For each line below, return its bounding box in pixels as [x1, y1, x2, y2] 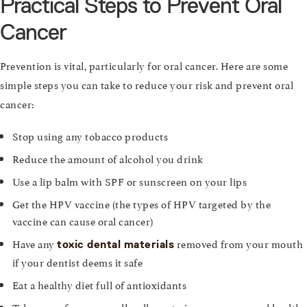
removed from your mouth [174, 235, 304, 251]
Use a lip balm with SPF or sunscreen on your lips [12, 173, 247, 189]
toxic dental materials [57, 238, 175, 251]
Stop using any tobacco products [12, 127, 169, 144]
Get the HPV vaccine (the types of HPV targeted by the [12, 195, 271, 212]
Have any [12, 235, 58, 251]
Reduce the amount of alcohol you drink [12, 150, 204, 167]
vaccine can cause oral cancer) [12, 212, 153, 229]
